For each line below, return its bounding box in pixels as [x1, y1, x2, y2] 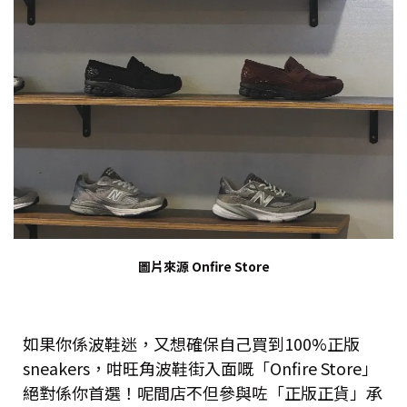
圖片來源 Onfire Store [137, 257, 270, 276]
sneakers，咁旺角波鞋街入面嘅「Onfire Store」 [23, 356, 378, 381]
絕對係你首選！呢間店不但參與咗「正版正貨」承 [23, 381, 382, 405]
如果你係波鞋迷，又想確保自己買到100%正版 [23, 332, 360, 356]
